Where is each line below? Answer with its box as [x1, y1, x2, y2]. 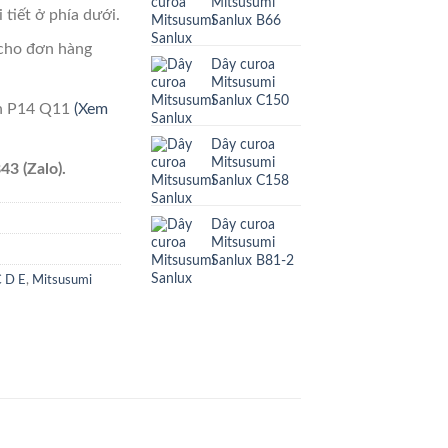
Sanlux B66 [211, 12, 281, 28]
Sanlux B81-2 [211, 252, 294, 268]
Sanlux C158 [211, 172, 289, 188]
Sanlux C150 [211, 92, 289, 108]
